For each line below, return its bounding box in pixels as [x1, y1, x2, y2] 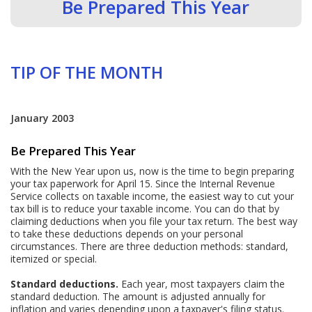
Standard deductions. [10, 276, 119, 290]
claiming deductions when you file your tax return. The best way [10, 214, 298, 228]
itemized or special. [10, 251, 97, 265]
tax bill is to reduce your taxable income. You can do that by [10, 201, 280, 215]
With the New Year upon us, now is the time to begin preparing [10, 164, 295, 178]
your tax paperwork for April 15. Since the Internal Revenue [10, 176, 276, 190]
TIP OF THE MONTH [10, 61, 164, 84]
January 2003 [10, 111, 75, 125]
